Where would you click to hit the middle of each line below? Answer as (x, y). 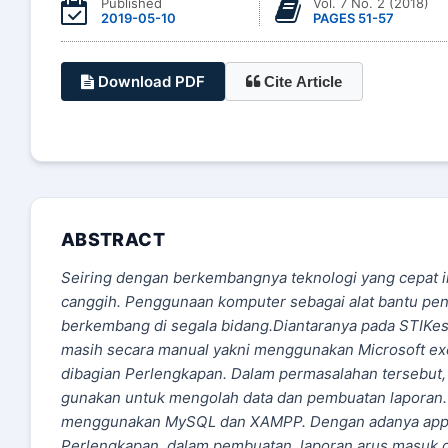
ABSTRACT (113, 239)
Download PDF (149, 81)
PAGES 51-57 (353, 17)
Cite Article (303, 81)
